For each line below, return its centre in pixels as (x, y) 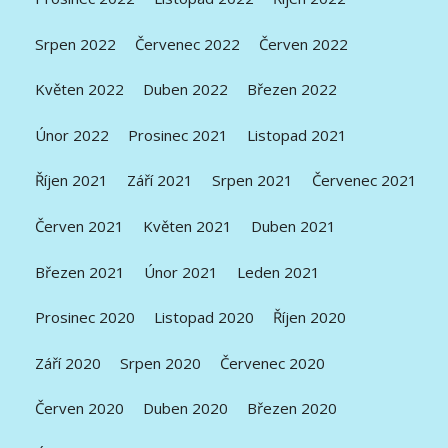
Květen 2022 (80, 89)
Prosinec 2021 (178, 134)
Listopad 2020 (204, 317)
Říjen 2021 (72, 180)
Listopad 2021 (297, 134)
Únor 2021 (181, 271)
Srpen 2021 (253, 180)
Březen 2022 (292, 89)
